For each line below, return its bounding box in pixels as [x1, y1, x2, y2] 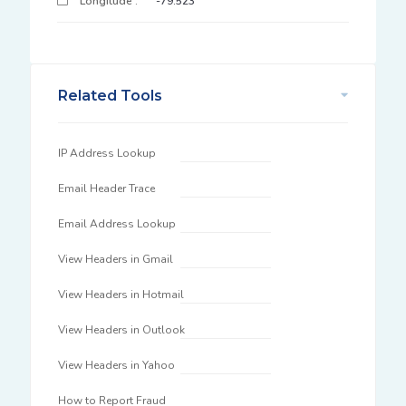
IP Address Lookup [57, 146, 156, 160]
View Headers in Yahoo [57, 358, 175, 372]
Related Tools [57, 87, 162, 104]
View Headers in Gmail [57, 252, 173, 266]
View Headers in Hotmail [57, 287, 184, 302]
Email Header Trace [57, 181, 155, 196]
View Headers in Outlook [57, 323, 185, 337]
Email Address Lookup [57, 217, 176, 231]
